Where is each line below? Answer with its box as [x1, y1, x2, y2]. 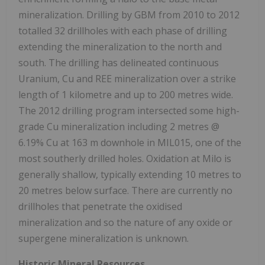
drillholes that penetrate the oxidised [18, 200, 182, 214]
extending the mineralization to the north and [18, 40, 222, 54]
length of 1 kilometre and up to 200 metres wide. [18, 88, 233, 102]
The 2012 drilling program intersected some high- [18, 104, 240, 118]
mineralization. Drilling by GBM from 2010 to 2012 [18, 8, 240, 22]
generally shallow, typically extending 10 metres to [18, 168, 241, 182]
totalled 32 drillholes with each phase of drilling [18, 24, 227, 38]
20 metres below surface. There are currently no [18, 184, 232, 198]
